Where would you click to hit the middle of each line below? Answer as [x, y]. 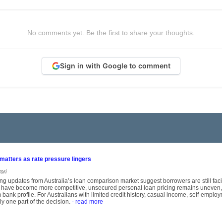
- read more [87, 202]
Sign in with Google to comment [115, 66]
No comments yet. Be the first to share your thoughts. [111, 32]
